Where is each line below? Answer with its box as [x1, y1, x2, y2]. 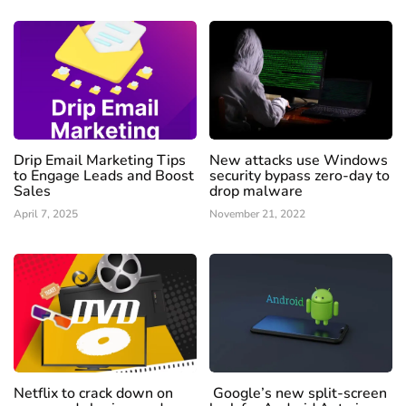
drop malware [209, 181, 303, 202]
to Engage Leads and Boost [14, 166, 194, 187]
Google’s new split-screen [209, 383, 387, 404]
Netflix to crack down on [14, 383, 173, 404]
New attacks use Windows [209, 150, 388, 171]
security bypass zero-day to [209, 166, 390, 187]
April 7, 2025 [14, 207, 78, 222]
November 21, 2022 [209, 207, 305, 222]
